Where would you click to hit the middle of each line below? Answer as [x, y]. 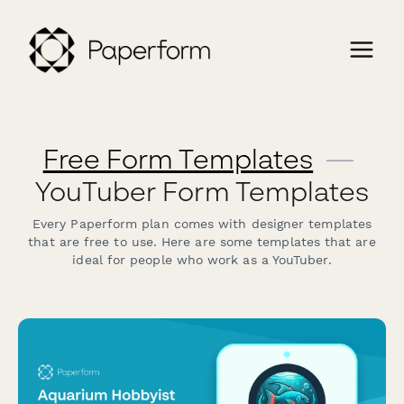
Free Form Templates [178, 159]
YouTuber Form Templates [202, 191]
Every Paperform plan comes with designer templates [202, 224]
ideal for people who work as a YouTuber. [202, 260]
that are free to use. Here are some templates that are [202, 242]
